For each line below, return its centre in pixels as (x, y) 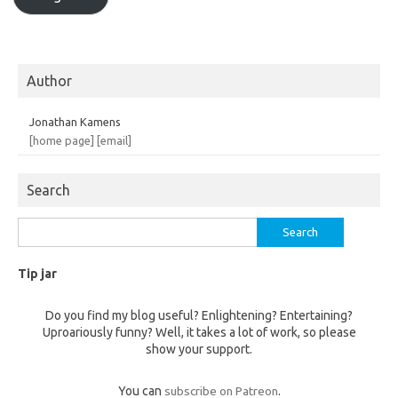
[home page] (62, 140)
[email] (114, 140)
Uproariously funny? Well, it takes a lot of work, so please (199, 332)
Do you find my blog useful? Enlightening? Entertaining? (199, 315)
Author (49, 80)
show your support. (199, 349)
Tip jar (37, 273)
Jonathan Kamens (75, 121)
